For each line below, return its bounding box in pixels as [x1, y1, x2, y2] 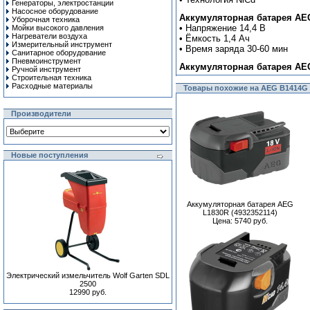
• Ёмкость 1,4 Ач [179, 33, 250, 44]
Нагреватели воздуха [12, 32, 87, 40]
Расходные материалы [12, 82, 93, 90]
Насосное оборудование [12, 7, 98, 15]
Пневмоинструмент [12, 57, 81, 65]
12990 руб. [69, 288, 107, 296]
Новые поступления [11, 151, 88, 159]
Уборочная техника [12, 15, 80, 24]
